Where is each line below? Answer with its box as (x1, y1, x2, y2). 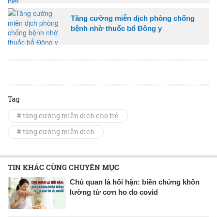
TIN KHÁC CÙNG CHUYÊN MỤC (8, 162, 119, 172)
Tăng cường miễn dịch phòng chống (71, 14, 195, 22)
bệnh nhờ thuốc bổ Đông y (71, 24, 162, 32)
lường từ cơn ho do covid (70, 187, 158, 196)
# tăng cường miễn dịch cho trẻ (17, 110, 119, 120)
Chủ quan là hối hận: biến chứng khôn (70, 177, 200, 186)
